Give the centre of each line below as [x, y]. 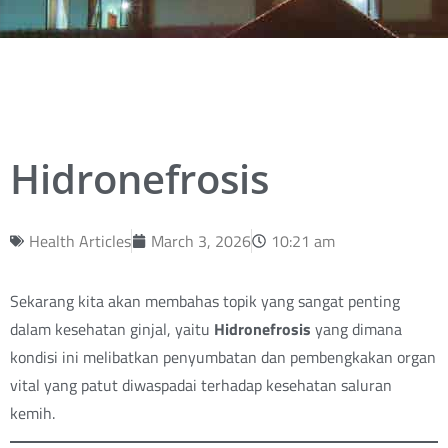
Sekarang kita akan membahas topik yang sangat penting [205, 301]
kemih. [32, 413]
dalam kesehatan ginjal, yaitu [112, 329]
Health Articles [80, 240]
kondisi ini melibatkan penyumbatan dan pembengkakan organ [223, 357]
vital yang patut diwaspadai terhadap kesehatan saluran [201, 385]
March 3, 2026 [201, 240]
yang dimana [356, 329]
